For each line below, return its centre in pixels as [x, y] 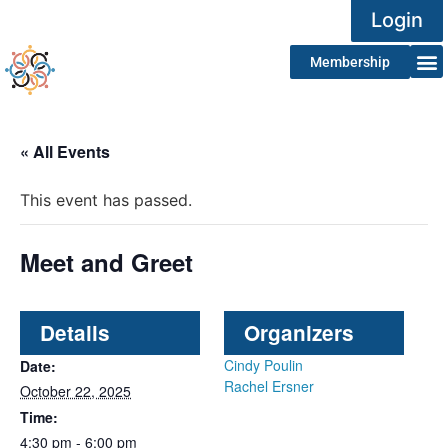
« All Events [65, 152]
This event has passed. [106, 200]
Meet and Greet [106, 262]
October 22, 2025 [75, 391]
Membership [350, 62]
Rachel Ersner [269, 386]
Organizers [299, 333]
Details [75, 333]
